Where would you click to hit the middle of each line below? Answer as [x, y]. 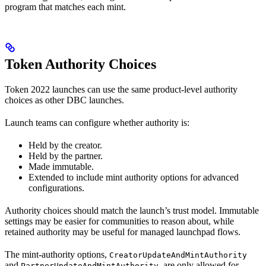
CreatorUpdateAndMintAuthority [178, 255]
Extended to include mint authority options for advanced [134, 177]
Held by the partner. [66, 156]
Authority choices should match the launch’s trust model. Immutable [132, 210]
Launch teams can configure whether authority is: [97, 122]
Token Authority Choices [80, 64]
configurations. [56, 188]
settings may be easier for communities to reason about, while [119, 221]
